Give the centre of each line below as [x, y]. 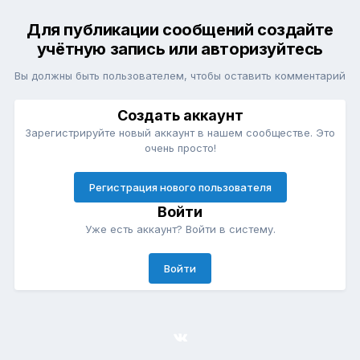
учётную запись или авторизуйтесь [180, 49]
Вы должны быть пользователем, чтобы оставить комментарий [180, 76]
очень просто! [180, 148]
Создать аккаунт [180, 116]
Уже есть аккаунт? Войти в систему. [180, 229]
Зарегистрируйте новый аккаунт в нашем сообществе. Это [180, 133]
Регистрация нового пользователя [180, 188]
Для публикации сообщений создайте [180, 30]
